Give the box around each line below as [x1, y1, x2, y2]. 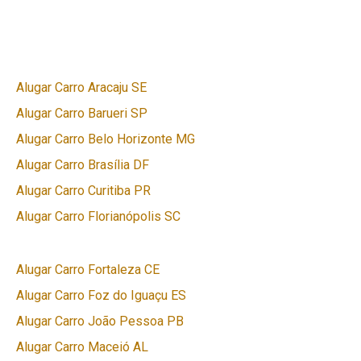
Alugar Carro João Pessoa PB [16, 313, 184, 330]
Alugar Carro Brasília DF [16, 156, 149, 172]
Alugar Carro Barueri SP [16, 105, 147, 121]
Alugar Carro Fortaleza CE [16, 262, 160, 278]
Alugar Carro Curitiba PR [16, 182, 151, 198]
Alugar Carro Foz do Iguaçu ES [16, 288, 186, 304]
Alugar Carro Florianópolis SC [16, 208, 180, 224]
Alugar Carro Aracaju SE [16, 79, 147, 95]
